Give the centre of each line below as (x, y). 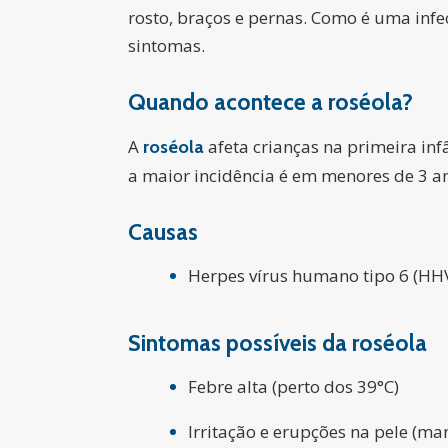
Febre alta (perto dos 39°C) (293, 386)
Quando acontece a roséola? (270, 102)
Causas (163, 232)
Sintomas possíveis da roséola (277, 343)
